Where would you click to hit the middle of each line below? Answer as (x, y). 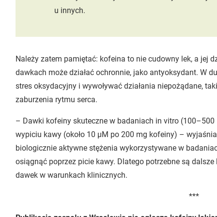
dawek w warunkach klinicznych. (71, 175)
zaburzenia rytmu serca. (56, 99)
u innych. (70, 10)
